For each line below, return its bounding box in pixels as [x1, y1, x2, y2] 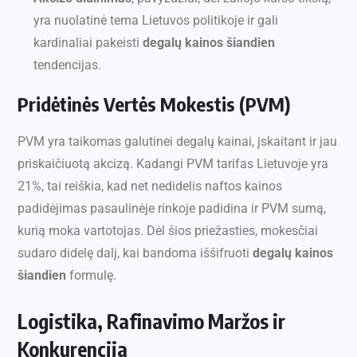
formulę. [66, 268, 116, 284]
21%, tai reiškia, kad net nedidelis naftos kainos [18, 178, 282, 194]
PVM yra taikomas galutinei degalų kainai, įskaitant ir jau [18, 134, 337, 150]
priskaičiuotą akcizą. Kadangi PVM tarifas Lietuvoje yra [18, 156, 328, 172]
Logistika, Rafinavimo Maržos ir [18, 308, 285, 335]
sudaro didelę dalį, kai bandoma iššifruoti [18, 245, 253, 261]
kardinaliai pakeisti [33, 35, 143, 51]
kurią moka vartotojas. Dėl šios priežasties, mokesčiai [18, 223, 318, 239]
